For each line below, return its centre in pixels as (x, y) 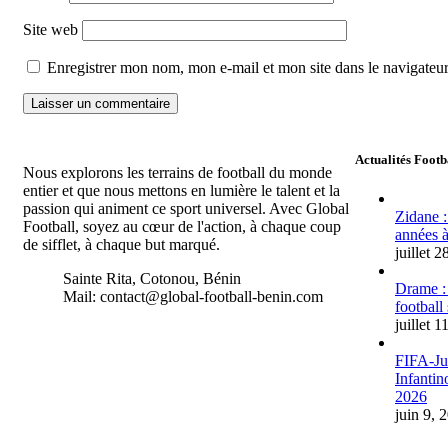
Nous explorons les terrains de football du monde (177, 172)
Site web (50, 29)
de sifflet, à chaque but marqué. (121, 244)
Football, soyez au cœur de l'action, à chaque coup (182, 226)
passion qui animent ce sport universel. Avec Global (186, 208)
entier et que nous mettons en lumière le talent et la (181, 190)
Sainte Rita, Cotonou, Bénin (152, 278)
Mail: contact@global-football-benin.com (193, 296)
